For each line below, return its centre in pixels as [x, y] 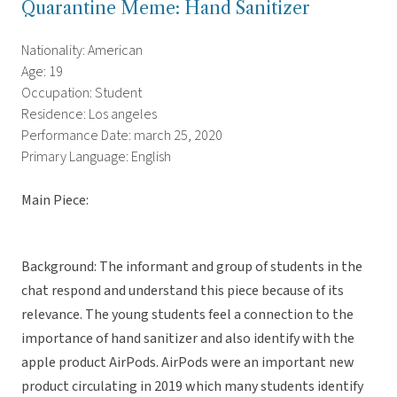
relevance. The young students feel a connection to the [187, 315]
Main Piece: [55, 201]
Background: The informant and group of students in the [192, 267]
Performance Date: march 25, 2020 [122, 136]
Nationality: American [82, 51]
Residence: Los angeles [89, 115]
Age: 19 [42, 72]
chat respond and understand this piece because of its [183, 291]
